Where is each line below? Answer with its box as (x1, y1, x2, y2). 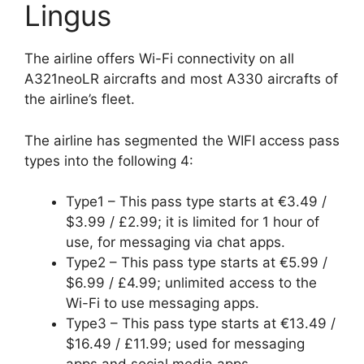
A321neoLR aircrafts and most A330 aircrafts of (24, 71, 338, 88)
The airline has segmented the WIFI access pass (24, 132, 340, 149)
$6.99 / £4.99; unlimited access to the (66, 275, 317, 292)
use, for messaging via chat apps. (66, 234, 285, 251)
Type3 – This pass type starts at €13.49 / (66, 315, 336, 332)
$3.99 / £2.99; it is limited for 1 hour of (66, 214, 319, 231)
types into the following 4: (24, 152, 193, 169)
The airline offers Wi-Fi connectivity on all (24, 50, 294, 67)
